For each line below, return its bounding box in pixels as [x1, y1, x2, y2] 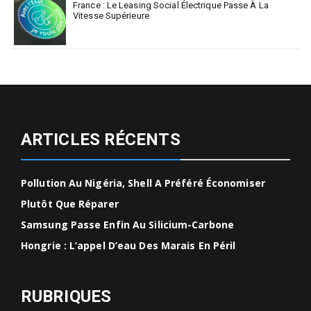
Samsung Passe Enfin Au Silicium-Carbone [21, 218, 234, 232]
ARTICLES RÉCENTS [21, 130, 180, 150]
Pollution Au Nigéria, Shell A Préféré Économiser [21, 176, 265, 190]
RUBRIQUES [21, 287, 111, 307]
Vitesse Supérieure [73, 10, 149, 22]
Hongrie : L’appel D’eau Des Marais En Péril [21, 239, 236, 253]
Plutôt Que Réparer [21, 197, 119, 211]
